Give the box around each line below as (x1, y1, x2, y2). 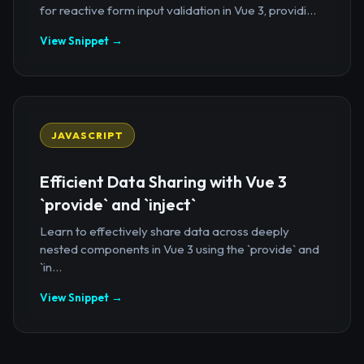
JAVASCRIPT (50, 129, 123, 142)
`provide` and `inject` (40, 193, 196, 214)
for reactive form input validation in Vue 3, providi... (40, 2, 316, 19)
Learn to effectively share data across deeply (40, 223, 289, 239)
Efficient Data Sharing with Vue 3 (40, 171, 287, 192)
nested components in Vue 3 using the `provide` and (40, 240, 319, 257)
